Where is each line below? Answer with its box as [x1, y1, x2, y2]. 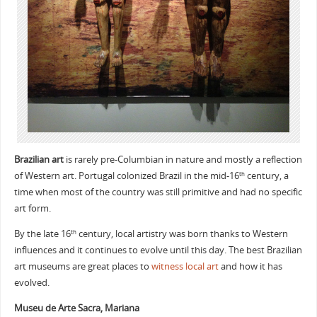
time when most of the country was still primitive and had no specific [13, 186, 302, 199]
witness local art [151, 260, 219, 273]
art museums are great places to [13, 260, 151, 273]
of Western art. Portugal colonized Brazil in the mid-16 [13, 170, 239, 183]
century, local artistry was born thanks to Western [76, 228, 288, 241]
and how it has [218, 260, 282, 273]
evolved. [13, 277, 50, 289]
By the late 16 [13, 228, 71, 241]
